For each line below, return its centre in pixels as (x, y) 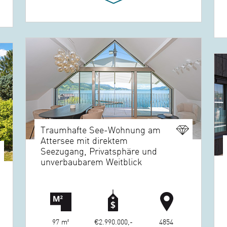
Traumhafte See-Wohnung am (101, 130)
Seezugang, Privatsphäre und (99, 151)
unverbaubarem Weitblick (91, 162)
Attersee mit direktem (84, 140)
